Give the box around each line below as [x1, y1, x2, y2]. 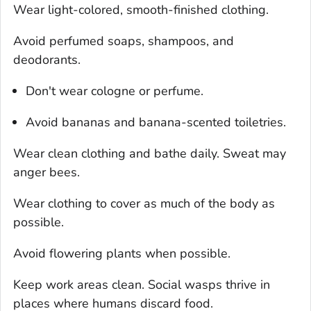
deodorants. [13, 51, 81, 69]
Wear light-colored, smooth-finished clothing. [13, 1, 269, 19]
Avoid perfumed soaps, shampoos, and [13, 33, 234, 50]
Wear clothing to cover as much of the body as [13, 195, 275, 212]
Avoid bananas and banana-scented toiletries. [26, 114, 286, 131]
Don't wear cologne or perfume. [26, 83, 203, 100]
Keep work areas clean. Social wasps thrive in [13, 276, 270, 294]
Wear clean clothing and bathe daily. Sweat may [13, 145, 286, 162]
